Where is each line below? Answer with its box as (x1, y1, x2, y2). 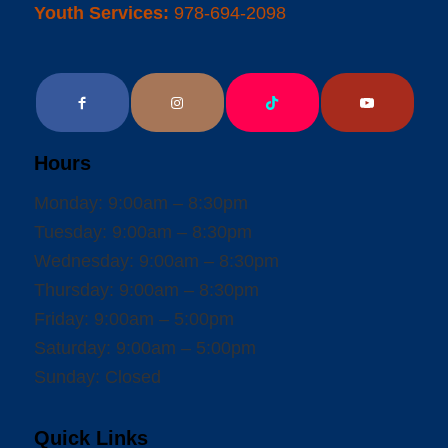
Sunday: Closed (33, 367, 161, 388)
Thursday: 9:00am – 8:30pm (33, 280, 259, 301)
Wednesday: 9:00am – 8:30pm (33, 251, 279, 272)
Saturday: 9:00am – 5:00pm (33, 338, 256, 359)
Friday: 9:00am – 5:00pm (33, 309, 234, 330)
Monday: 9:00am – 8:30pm (33, 193, 248, 214)
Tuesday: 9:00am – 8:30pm (33, 222, 252, 243)
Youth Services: (33, 2, 169, 23)
